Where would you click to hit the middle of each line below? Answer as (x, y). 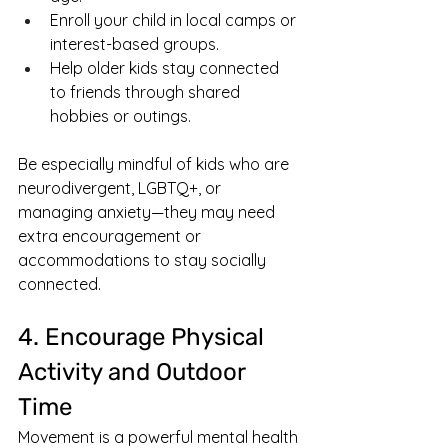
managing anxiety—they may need (148, 212)
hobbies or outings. (120, 116)
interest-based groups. (134, 44)
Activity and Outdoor (134, 372)
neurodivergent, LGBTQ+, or (121, 188)
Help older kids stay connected (166, 68)
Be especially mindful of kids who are (155, 164)
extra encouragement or (111, 236)
